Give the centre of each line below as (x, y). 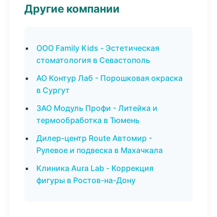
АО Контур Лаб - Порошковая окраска (109, 78)
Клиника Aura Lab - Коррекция (95, 168)
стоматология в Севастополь (93, 60)
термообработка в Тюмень (88, 120)
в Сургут (53, 90)
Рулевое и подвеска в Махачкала (100, 150)
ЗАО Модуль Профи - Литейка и (97, 108)
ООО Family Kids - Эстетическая (98, 48)
